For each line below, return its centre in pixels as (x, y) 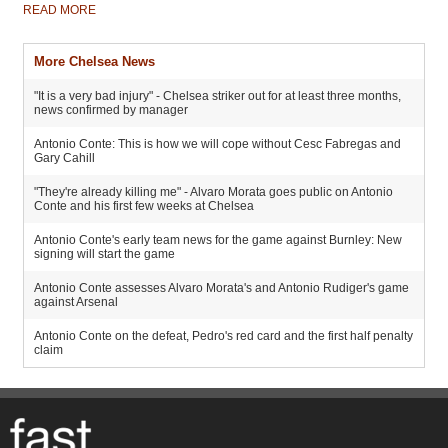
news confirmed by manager (111, 110)
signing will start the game (104, 254)
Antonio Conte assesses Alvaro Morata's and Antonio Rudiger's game (221, 288)
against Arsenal (76, 302)
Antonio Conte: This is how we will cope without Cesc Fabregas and (217, 144)
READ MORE (59, 10)
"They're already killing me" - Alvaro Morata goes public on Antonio (213, 192)
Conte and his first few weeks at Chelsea (144, 206)
